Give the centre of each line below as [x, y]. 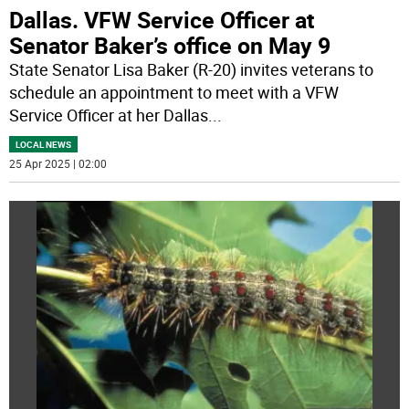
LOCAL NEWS [44, 145]
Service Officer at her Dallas [109, 115]
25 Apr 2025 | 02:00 [58, 164]
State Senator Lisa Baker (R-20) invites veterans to [192, 70]
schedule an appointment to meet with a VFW [174, 93]
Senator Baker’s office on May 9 [170, 46]
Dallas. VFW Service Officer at [162, 20]
